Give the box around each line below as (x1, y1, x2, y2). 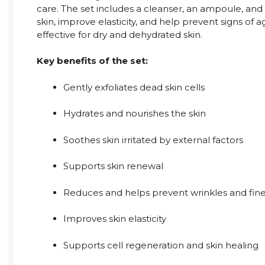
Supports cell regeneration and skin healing (63, 239, 258, 251)
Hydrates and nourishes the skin (63, 108, 206, 119)
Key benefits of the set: (37, 55, 148, 67)
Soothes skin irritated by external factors (63, 134, 243, 146)
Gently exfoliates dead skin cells (63, 81, 205, 93)
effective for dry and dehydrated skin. (37, 28, 202, 40)
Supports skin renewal (63, 160, 163, 172)
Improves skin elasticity (63, 213, 166, 225)
